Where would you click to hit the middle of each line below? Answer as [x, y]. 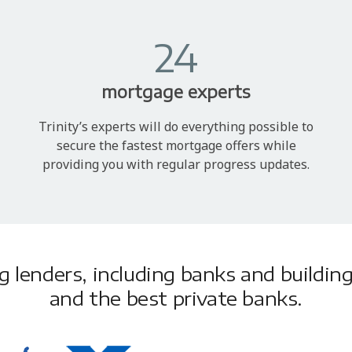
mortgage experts [176, 92]
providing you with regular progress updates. [176, 164]
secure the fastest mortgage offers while [176, 145]
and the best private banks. [176, 297]
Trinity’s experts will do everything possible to [176, 126]
